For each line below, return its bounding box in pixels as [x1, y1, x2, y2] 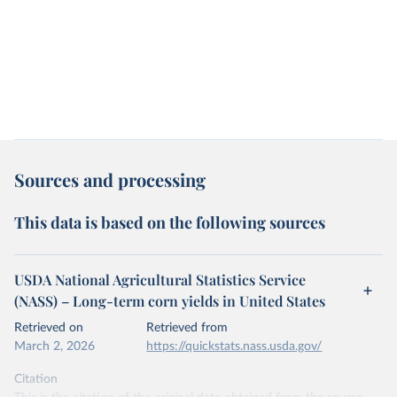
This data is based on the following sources [14, 212, 325, 233]
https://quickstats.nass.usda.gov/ [146, 340, 323, 353]
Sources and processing [14, 167, 206, 191]
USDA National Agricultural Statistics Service [14, 270, 306, 289]
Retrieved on [14, 322, 83, 334]
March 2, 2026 [14, 340, 95, 353]
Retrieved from [146, 322, 229, 334]
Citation [14, 373, 58, 385]
